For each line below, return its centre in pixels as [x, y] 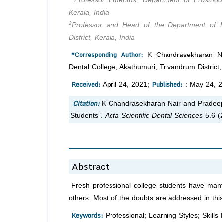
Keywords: [87, 215]
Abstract [91, 167]
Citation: [86, 103]
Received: [86, 84]
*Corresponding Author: [107, 55]
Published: [167, 84]
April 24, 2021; [126, 85]
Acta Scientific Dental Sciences [155, 116]
